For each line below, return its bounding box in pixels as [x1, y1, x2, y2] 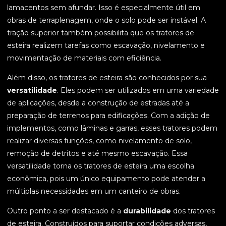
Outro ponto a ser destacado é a [7, 206, 123, 216]
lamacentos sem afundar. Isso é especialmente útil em [7, 3, 200, 13]
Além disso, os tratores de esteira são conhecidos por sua [7, 73, 207, 83]
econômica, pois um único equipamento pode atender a [7, 174, 205, 184]
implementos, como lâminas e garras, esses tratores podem [7, 124, 217, 133]
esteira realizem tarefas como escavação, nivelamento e [7, 41, 205, 50]
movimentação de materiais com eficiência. [7, 53, 161, 63]
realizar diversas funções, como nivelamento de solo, [7, 136, 192, 146]
